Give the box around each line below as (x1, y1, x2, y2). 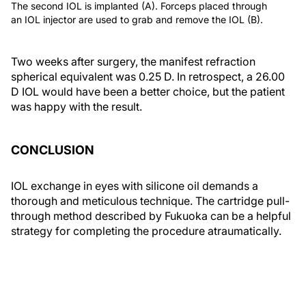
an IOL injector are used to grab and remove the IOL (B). (11, 13, 263, 25)
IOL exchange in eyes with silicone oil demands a (11, 178, 258, 193)
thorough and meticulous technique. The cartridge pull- (11, 193, 290, 208)
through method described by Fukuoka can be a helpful (11, 208, 291, 223)
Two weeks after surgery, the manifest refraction (11, 54, 255, 68)
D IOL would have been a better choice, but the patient (11, 84, 285, 98)
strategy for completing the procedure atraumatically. (11, 223, 281, 238)
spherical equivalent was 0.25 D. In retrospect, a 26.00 (11, 69, 285, 83)
